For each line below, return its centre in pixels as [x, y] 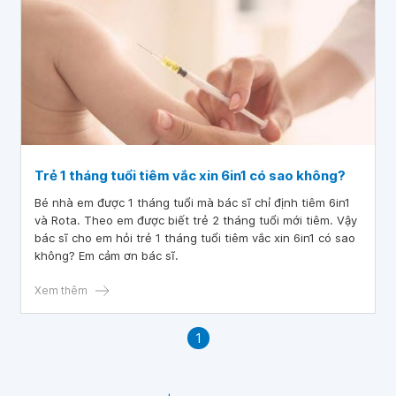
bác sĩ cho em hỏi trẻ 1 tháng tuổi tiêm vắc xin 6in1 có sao [195, 238]
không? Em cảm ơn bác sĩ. [107, 255]
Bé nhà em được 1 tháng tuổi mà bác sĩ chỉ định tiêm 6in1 [192, 202]
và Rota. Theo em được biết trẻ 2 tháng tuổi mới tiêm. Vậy [196, 220]
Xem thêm [61, 290]
